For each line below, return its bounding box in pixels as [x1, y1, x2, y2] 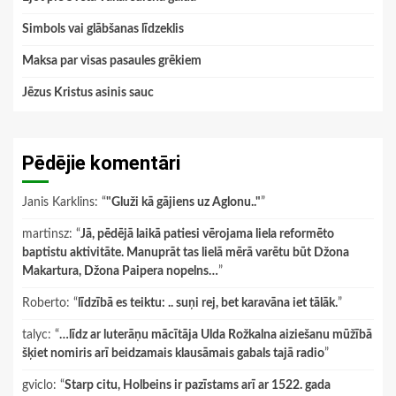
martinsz [22, 227, 69, 240]
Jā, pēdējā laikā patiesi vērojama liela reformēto [80, 227, 334, 240]
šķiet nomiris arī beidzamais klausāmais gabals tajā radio [22, 346, 324, 360]
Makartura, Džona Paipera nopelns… [22, 264, 218, 278]
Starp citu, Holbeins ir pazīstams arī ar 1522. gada [65, 378, 331, 392]
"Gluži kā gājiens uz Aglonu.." [106, 195, 261, 209]
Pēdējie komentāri [22, 151, 180, 174]
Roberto [22, 296, 66, 309]
